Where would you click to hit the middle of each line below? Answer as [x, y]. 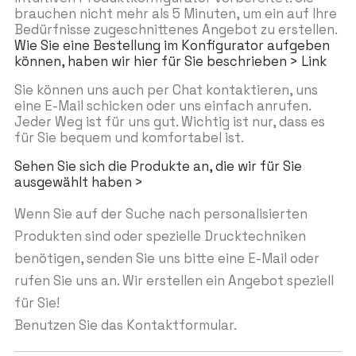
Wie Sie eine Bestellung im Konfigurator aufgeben [172, 46]
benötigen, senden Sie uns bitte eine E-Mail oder [166, 259]
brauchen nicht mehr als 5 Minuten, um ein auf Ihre [175, 14]
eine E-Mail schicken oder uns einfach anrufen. [162, 106]
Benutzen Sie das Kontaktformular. [125, 326]
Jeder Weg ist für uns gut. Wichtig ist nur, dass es [169, 122]
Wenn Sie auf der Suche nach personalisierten [161, 215]
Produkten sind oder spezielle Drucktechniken [160, 237]
